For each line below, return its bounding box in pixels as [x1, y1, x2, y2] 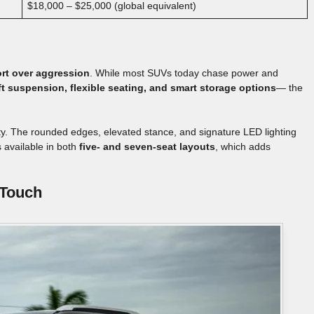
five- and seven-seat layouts [79, 140, 215, 152]
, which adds [215, 140, 271, 152]
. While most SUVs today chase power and [90, 67, 278, 78]
